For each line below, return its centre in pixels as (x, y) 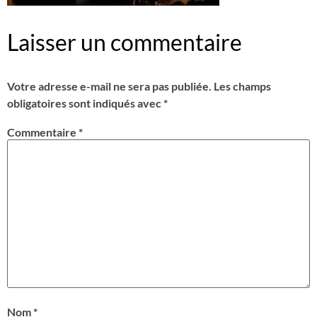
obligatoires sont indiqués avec (85, 103)
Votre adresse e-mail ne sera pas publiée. (109, 86)
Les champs (242, 86)
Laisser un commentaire (125, 42)
